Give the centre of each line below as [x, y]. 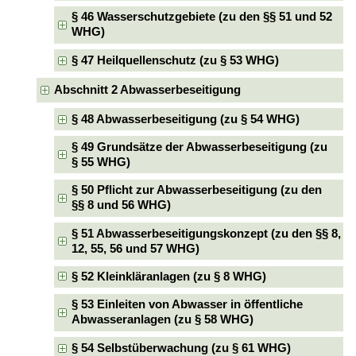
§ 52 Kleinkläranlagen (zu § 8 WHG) [169, 277]
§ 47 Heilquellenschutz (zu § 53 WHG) [176, 60]
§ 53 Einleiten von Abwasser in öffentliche [188, 305]
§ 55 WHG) [101, 162]
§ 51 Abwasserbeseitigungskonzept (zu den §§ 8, [207, 233]
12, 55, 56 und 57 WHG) [136, 248]
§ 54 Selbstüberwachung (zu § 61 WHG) [182, 348]
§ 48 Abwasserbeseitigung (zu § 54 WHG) [186, 119]
